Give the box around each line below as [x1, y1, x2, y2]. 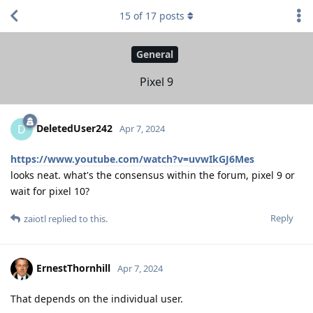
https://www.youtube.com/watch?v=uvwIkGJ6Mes [10, 152, 254, 166]
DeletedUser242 [36, 121, 112, 135]
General [136, 48, 173, 61]
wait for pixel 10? [10, 184, 89, 198]
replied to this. [46, 212, 108, 225]
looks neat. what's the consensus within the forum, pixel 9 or [10, 168, 295, 182]
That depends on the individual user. [10, 291, 183, 305]
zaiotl [24, 212, 46, 225]
